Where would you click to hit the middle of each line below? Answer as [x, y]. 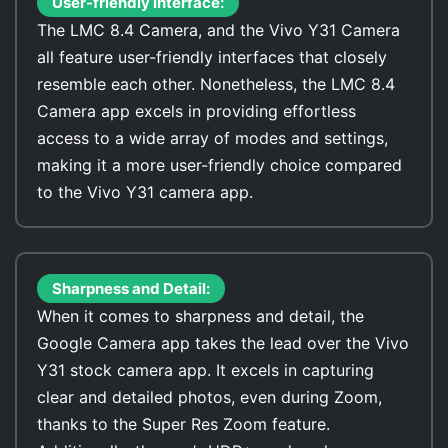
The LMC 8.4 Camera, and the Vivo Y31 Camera [218, 30]
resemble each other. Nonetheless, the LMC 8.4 [216, 84]
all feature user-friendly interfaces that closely [212, 57]
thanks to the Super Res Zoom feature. [183, 424]
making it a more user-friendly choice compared [219, 165]
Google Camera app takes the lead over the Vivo [223, 343]
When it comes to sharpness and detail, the [200, 316]
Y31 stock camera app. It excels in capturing [205, 370]
